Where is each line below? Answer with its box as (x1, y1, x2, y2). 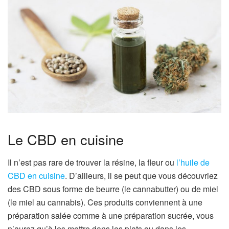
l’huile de (176, 156, 210, 168)
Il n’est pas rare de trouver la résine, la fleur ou (8, 156, 176, 168)
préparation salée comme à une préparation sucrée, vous (8, 209, 214, 221)
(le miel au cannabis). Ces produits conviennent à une (8, 196, 202, 208)
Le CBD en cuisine (8, 129, 124, 150)
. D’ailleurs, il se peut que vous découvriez (65, 169, 218, 181)
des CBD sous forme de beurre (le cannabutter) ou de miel (8, 182, 218, 195)
